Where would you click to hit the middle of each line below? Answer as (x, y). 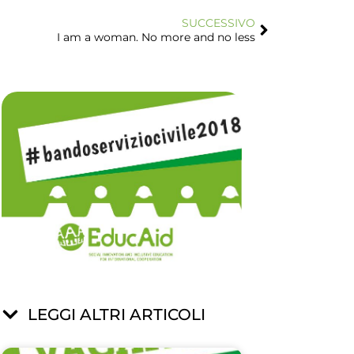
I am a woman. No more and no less (156, 37)
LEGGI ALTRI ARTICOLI (116, 314)
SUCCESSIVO (218, 23)
